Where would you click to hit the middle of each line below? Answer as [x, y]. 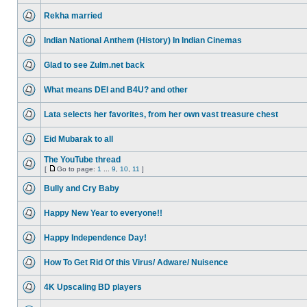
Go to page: [77, 169]
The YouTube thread [82, 160]
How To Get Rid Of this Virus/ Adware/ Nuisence [136, 262]
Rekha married [73, 16]
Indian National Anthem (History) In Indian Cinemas [143, 40]
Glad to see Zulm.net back [94, 65]
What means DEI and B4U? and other [116, 90]
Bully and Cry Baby [82, 188]
